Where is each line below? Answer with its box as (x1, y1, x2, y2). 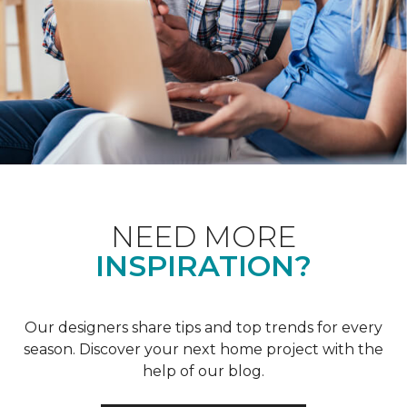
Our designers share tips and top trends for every (25, 318, 382, 336)
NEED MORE (111, 218, 296, 254)
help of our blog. (143, 362, 264, 380)
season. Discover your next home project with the (24, 340, 383, 358)
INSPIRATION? (95, 247, 312, 283)
